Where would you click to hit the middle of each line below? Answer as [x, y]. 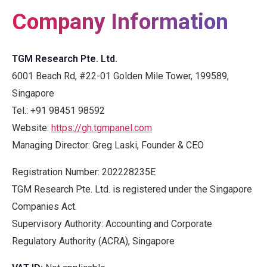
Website [30, 128]
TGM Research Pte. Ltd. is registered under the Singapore [132, 189]
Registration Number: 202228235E [84, 172]
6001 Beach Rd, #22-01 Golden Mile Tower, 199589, [120, 76]
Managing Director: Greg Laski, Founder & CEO [108, 145]
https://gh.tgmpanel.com [102, 128]
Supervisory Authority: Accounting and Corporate [112, 223]
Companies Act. [44, 206]
